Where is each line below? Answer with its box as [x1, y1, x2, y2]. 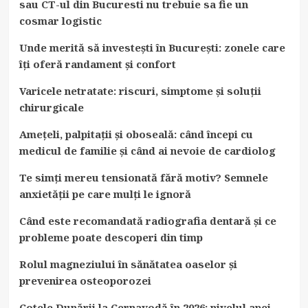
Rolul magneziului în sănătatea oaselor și [19, 256, 237, 271]
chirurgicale [19, 100, 84, 114]
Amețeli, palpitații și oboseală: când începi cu [19, 126, 253, 141]
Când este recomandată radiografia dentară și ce [19, 213, 276, 228]
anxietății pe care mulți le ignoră [19, 186, 191, 201]
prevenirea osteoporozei [19, 273, 151, 287]
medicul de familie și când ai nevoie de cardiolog [19, 143, 276, 157]
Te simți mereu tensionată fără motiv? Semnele [19, 170, 268, 184]
